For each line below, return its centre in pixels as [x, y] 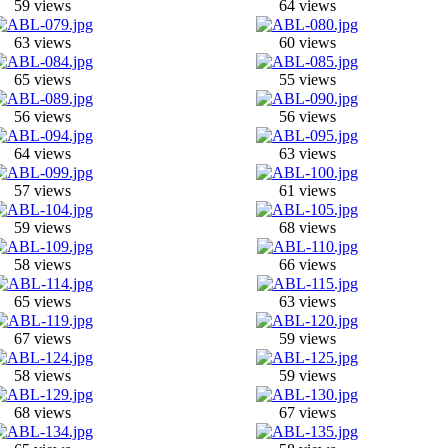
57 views [42, 190]
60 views [307, 42]
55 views [307, 79]
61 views [307, 190]
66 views [307, 264]
